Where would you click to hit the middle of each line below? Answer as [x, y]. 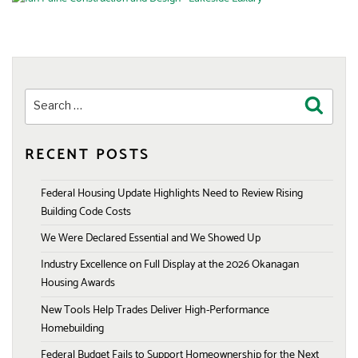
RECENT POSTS [88, 155]
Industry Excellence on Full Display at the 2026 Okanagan [170, 265]
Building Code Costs [86, 212]
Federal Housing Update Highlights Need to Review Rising [172, 193]
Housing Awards [78, 284]
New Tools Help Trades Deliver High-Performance [155, 310]
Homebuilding [72, 328]
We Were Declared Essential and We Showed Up [151, 238]
